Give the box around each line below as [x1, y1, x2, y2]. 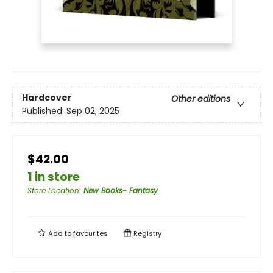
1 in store [27, 169, 80, 186]
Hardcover [22, 91, 72, 104]
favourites [73, 229, 108, 239]
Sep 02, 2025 [66, 105, 119, 118]
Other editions [171, 93, 230, 105]
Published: [22, 105, 66, 118]
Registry [132, 229, 161, 239]
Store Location [27, 185, 79, 196]
